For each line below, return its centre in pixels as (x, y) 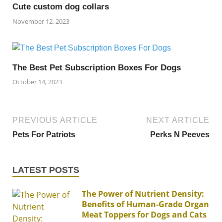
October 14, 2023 (37, 82)
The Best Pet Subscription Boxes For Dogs (97, 67)
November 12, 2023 (41, 21)
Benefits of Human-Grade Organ (145, 204)
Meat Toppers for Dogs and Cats (144, 215)
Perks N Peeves (180, 135)
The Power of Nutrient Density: (143, 194)
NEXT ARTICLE (178, 120)
